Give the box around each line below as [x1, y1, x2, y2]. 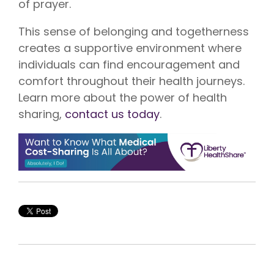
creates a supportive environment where [18, 40, 242, 56]
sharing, [18, 106, 65, 122]
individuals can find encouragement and [18, 57, 240, 73]
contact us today [65, 106, 160, 122]
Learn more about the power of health [18, 90, 227, 106]
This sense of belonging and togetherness [18, 24, 249, 40]
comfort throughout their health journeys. [18, 73, 245, 89]
